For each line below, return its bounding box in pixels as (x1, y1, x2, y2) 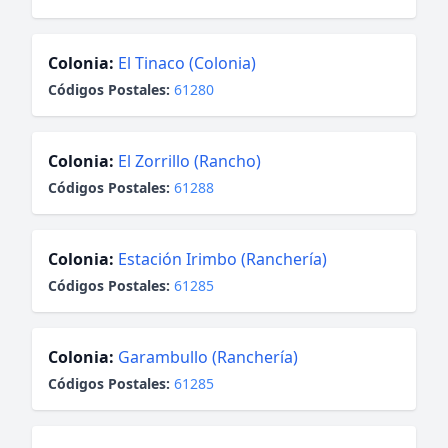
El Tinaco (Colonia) (118, 52, 256, 74)
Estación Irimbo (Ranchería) (118, 248, 327, 270)
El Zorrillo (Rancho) (118, 150, 261, 172)
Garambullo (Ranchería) (118, 346, 298, 368)
